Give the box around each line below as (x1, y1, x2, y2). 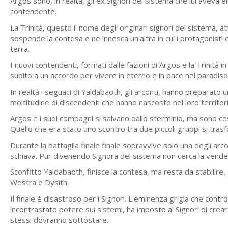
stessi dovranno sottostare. (10, 214, 108, 225)
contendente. (10, 6, 56, 16)
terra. (10, 43, 30, 54)
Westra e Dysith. (10, 177, 69, 187)
